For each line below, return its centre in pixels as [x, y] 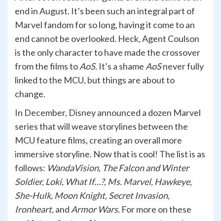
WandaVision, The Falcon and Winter [118, 168]
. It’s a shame [120, 66]
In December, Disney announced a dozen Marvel [108, 113]
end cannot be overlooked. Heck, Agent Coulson [107, 39]
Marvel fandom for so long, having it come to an [105, 25]
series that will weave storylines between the [101, 127]
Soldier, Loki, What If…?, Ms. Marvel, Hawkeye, [103, 182]
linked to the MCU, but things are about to [95, 80]
